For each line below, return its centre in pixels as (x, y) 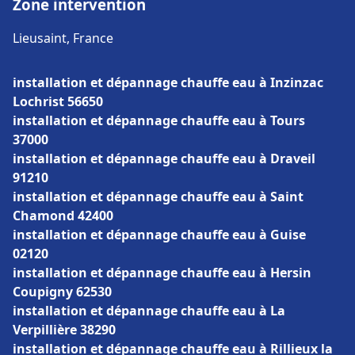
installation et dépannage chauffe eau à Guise (159, 235)
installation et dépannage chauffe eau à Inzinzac (168, 82)
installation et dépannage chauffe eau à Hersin (162, 273)
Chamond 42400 (63, 216)
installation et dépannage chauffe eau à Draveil (164, 158)
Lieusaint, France (63, 38)
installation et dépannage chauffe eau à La (149, 311)
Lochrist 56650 (58, 101)
